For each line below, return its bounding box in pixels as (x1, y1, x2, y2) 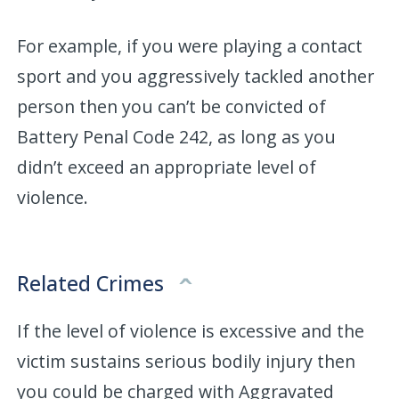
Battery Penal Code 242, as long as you (17, 124, 337, 149)
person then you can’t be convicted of (17, 94, 327, 118)
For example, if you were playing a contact (17, 33, 363, 58)
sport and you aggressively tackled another (17, 63, 375, 88)
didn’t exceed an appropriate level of (17, 154, 317, 179)
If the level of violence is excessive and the (17, 318, 365, 343)
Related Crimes (17, 268, 170, 297)
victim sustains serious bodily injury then (17, 348, 356, 373)
